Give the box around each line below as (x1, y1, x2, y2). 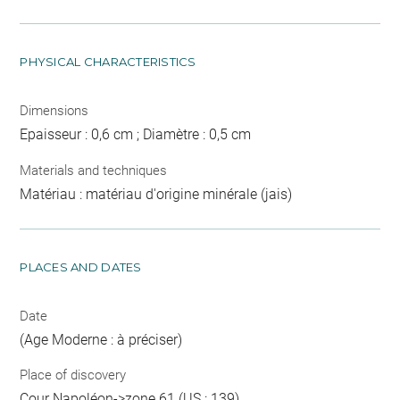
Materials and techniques (20, 162, 168, 179)
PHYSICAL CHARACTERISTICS (20, 54, 196, 70)
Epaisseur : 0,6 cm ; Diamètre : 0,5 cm (20, 126, 252, 144)
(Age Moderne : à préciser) (20, 330, 183, 348)
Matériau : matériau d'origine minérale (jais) (20, 185, 293, 203)
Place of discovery (20, 367, 127, 384)
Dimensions (20, 103, 89, 120)
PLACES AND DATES (20, 259, 142, 274)
